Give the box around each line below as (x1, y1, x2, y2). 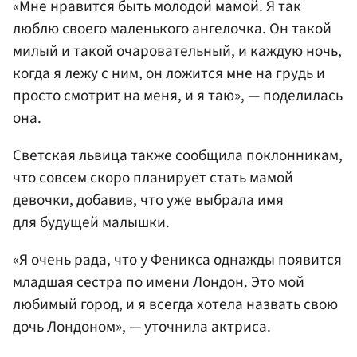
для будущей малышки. (13, 210, 170, 233)
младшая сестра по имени (13, 270, 193, 293)
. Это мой (244, 270, 304, 293)
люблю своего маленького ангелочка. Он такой (13, 17, 331, 40)
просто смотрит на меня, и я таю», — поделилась (13, 84, 343, 107)
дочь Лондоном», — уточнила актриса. (13, 315, 271, 338)
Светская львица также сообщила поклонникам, (13, 143, 343, 167)
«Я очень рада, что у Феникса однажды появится (13, 248, 342, 271)
